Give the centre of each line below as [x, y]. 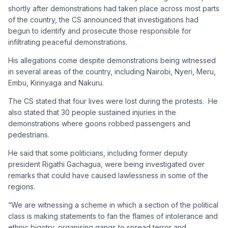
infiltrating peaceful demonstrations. [68, 42]
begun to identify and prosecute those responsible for [100, 31]
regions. [22, 186]
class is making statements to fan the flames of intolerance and [113, 216]
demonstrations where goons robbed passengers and [99, 123]
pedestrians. [29, 134]
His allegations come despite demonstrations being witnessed [112, 60]
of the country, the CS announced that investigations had [103, 19]
